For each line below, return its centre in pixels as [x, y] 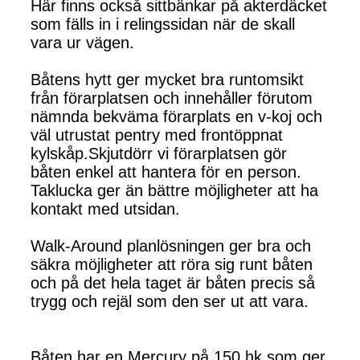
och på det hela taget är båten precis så [173, 283]
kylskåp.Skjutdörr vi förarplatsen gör [159, 154]
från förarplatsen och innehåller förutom [172, 98]
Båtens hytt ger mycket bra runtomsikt [167, 80]
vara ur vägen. [82, 43]
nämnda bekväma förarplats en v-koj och [176, 117]
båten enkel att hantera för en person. [166, 172]
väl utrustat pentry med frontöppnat [157, 135]
